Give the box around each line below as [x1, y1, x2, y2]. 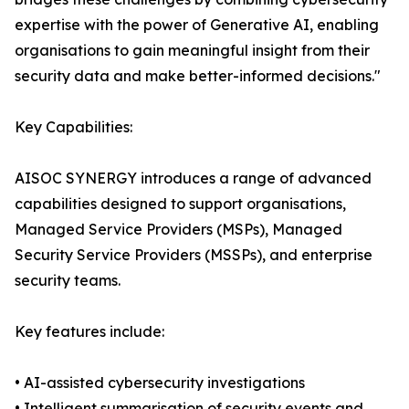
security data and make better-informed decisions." [15, 67, 381, 85]
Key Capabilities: [15, 118, 132, 136]
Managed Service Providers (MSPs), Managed [15, 220, 342, 238]
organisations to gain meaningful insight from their [15, 41, 370, 59]
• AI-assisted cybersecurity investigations [15, 373, 305, 392]
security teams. [15, 271, 121, 289]
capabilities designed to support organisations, [15, 194, 346, 213]
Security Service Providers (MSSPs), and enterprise [15, 246, 372, 264]
